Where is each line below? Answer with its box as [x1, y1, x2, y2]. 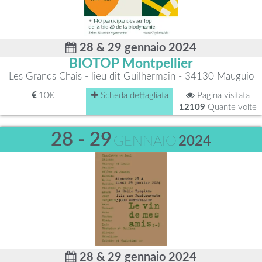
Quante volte [205, 103, 257, 112]
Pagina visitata [194, 91, 250, 100]
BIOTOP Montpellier [69, 57, 193, 70]
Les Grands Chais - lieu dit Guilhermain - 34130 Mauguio [8, 71, 254, 81]
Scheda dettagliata [98, 91, 168, 100]
